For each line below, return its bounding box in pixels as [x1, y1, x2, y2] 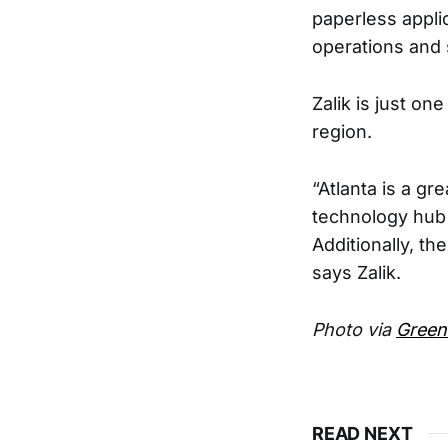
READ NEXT [312, 422, 413, 444]
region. [312, 121, 372, 143]
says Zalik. [312, 262, 401, 284]
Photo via [312, 318, 396, 340]
